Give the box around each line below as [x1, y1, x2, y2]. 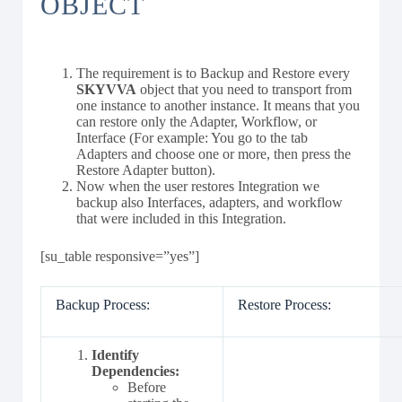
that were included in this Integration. [76, 211, 286, 226]
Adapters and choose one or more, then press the [76, 146, 351, 162]
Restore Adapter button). [76, 162, 215, 178]
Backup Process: [56, 297, 150, 312]
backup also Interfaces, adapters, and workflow [76, 195, 343, 210]
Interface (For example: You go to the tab [76, 130, 308, 145]
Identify [92, 347, 139, 363]
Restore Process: [238, 297, 331, 312]
